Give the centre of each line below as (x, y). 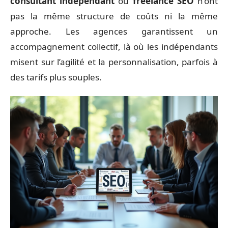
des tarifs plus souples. (56, 77)
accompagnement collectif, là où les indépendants (114, 46)
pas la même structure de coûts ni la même (114, 16)
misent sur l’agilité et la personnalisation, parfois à (114, 62)
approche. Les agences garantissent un (114, 31)
